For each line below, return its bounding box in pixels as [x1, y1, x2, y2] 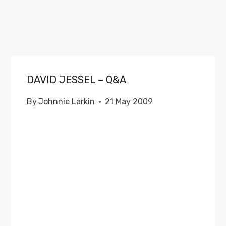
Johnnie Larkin [38, 97, 95, 106]
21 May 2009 [105, 97, 153, 106]
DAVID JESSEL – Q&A [27, 74, 127, 86]
